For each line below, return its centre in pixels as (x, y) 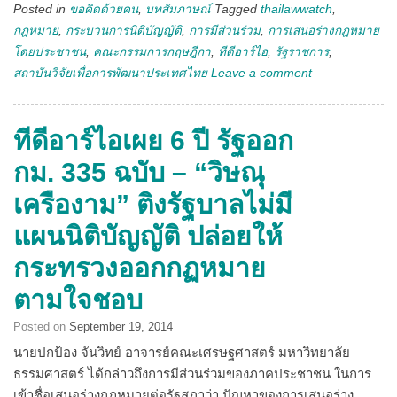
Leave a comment (261, 73)
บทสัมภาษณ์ (178, 9)
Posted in (41, 9)
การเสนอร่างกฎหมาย (323, 30)
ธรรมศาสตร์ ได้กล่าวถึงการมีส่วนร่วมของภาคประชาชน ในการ (192, 373)
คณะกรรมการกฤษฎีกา (152, 51)
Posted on (41, 326)
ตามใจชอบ (78, 300)
